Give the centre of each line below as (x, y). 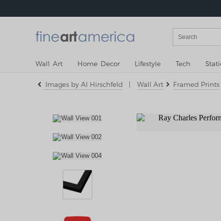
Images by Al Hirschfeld (83, 84)
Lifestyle (148, 64)
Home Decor (99, 64)
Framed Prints (196, 84)
